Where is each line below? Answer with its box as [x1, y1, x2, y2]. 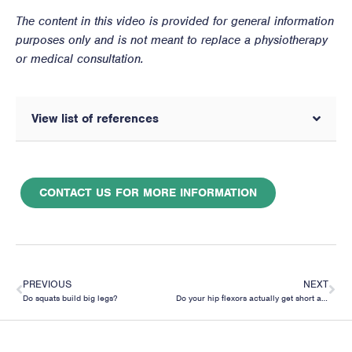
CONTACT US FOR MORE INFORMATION [39, 185, 257, 200]
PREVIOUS [23, 277, 71, 291]
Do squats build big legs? [23, 291, 117, 303]
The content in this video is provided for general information [16, 13, 334, 29]
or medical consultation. [16, 50, 144, 67]
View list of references [31, 110, 159, 126]
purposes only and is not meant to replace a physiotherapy [16, 31, 328, 48]
